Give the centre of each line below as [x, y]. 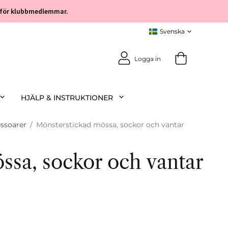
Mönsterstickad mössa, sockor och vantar [110, 125]
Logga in [148, 59]
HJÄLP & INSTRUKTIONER [67, 98]
